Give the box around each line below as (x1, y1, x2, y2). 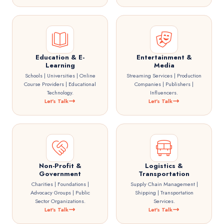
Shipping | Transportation (134, 188, 193, 196)
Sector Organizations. (34, 197, 85, 205)
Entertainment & (136, 52, 192, 62)
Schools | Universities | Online (24, 71, 95, 79)
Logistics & (145, 161, 183, 170)
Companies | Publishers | (134, 80, 193, 88)
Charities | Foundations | (31, 180, 89, 188)
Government (39, 169, 81, 178)
